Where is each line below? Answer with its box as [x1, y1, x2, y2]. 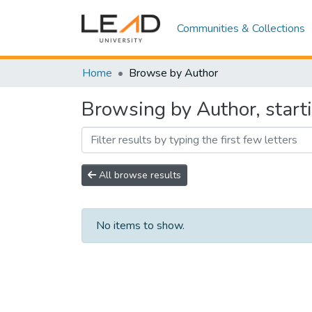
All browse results [96, 169, 181, 182]
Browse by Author [129, 65, 218, 81]
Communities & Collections [177, 20, 306, 36]
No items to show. [96, 218, 185, 233]
